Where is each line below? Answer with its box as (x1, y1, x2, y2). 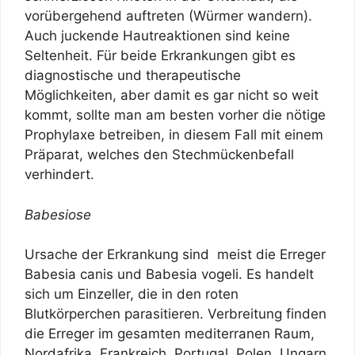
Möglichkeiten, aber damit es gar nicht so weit (25, 87, 319, 104)
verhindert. (25, 166, 94, 183)
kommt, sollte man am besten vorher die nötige (25, 107, 326, 124)
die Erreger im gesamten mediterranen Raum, (25, 326, 315, 342)
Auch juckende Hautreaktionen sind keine (25, 28, 290, 44)
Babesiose (25, 206, 91, 223)
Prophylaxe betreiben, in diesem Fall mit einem (25, 127, 323, 143)
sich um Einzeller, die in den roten (25, 286, 239, 303)
